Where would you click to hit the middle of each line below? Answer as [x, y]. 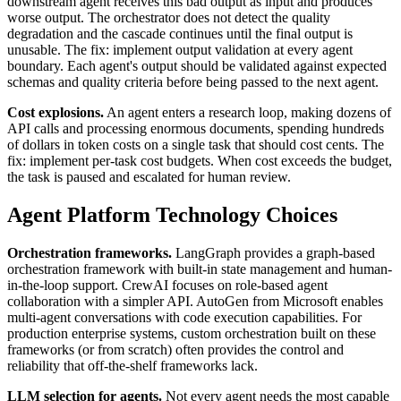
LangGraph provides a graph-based [273, 252]
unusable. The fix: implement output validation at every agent [180, 49]
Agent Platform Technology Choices [172, 214]
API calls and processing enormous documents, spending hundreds [196, 128]
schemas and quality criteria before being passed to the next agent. [193, 81]
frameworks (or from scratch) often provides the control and [175, 349]
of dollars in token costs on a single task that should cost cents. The [196, 144]
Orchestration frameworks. [90, 252]
